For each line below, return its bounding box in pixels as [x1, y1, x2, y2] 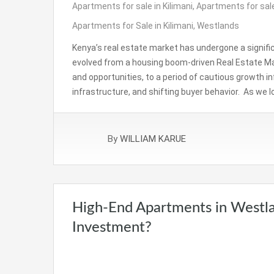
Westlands [197, 21, 239, 31]
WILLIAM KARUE [120, 133, 186, 145]
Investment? [72, 220, 152, 235]
